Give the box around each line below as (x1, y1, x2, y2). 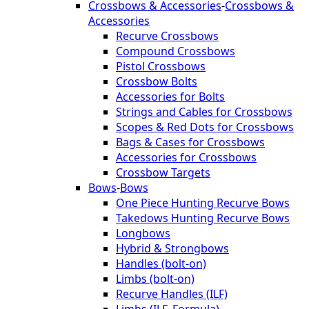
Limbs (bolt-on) (116, 270, 195, 286)
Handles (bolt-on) (116, 255, 206, 271)
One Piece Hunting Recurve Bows (116, 195, 290, 210)
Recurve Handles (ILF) (116, 286, 228, 301)
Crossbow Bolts (116, 73, 197, 89)
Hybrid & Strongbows (116, 240, 229, 256)
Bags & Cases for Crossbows (116, 134, 265, 150)
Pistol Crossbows (116, 58, 206, 74)
